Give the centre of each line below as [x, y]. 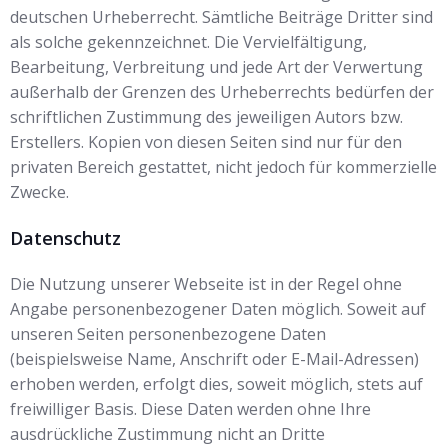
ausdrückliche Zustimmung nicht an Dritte [167, 434]
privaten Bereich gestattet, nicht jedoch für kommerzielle [223, 167]
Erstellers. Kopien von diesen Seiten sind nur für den [206, 142]
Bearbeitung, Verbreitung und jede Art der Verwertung [216, 67]
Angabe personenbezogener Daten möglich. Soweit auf [218, 309]
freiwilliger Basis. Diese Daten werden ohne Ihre [190, 409]
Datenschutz [65, 238]
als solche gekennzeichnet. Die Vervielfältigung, [188, 42]
